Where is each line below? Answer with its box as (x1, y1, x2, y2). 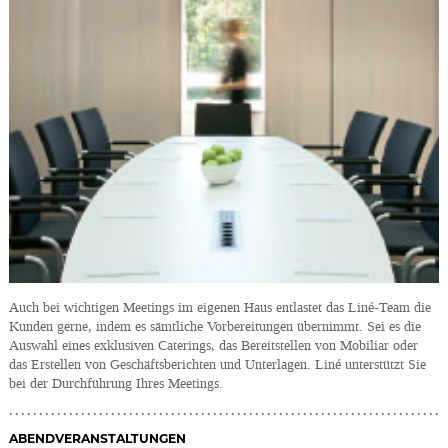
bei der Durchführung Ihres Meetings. (9, 374, 224, 394)
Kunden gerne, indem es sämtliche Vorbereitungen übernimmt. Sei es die (9, 317, 422, 337)
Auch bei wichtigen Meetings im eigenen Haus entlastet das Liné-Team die (9, 298, 432, 318)
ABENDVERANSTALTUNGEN (9, 430, 187, 446)
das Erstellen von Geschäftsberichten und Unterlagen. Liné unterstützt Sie (9, 355, 427, 375)
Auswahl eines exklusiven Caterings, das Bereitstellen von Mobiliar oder (9, 336, 419, 356)
